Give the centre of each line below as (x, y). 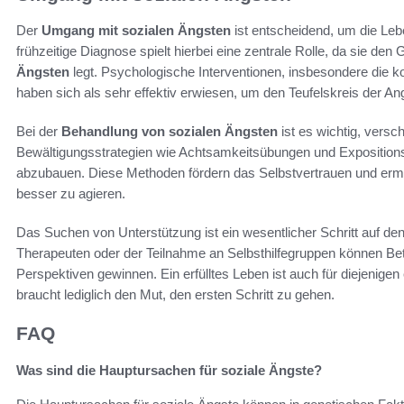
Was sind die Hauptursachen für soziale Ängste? (169, 370)
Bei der (39, 132)
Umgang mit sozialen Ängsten (136, 31)
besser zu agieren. (71, 194)
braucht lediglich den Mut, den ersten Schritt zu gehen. (175, 295)
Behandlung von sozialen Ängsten (170, 132)
